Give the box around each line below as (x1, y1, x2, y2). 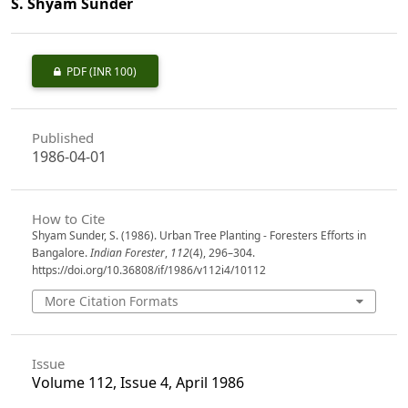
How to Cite (31, 209, 105, 228)
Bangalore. (31, 244, 90, 260)
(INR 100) (88, 64, 137, 80)
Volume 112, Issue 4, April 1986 (31, 372, 244, 393)
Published (31, 128, 94, 148)
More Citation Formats (45, 291, 179, 310)
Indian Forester (89, 244, 165, 260)
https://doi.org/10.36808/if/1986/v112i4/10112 (31, 261, 266, 278)
